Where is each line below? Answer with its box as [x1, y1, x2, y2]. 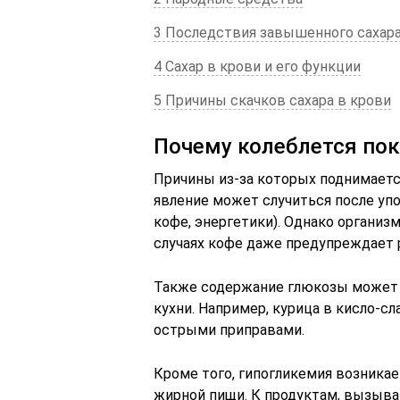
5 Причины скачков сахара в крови [154, 92, 391, 109]
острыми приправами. [154, 321, 304, 338]
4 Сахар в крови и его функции [154, 58, 361, 75]
